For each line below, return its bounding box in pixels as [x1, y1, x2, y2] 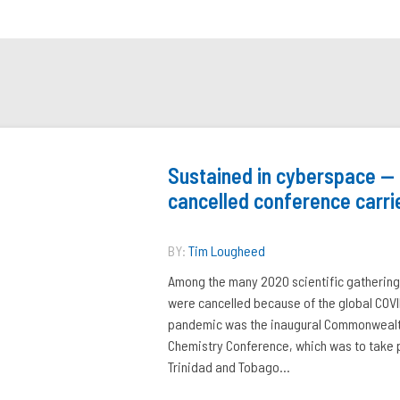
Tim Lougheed [188, 242, 265, 259]
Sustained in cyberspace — [168, 162, 395, 188]
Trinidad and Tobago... [168, 358, 290, 375]
